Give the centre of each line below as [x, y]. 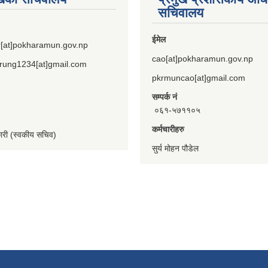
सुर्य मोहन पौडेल [175, 148]
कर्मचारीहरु [168, 129]
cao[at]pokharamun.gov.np [202, 58]
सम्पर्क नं [165, 97]
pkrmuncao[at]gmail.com [199, 77]
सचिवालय [181, 13]
